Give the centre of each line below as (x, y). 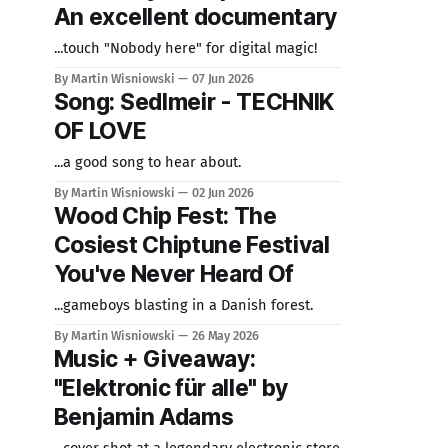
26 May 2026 (225, 335)
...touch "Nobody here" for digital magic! (185, 48)
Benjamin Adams (143, 417)
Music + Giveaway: (154, 359)
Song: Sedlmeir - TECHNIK (194, 102)
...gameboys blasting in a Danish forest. (183, 305)
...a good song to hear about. (147, 162)
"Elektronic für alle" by (171, 388)
